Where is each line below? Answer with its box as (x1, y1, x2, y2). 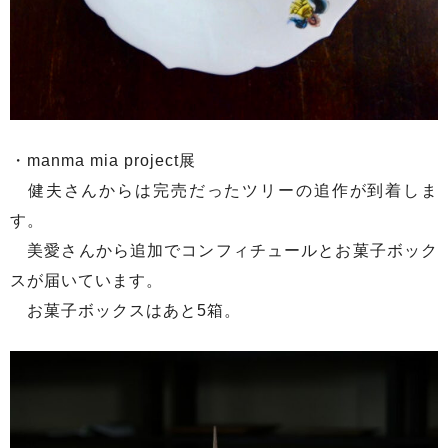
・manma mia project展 (10, 151, 213, 169)
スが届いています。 (10, 271, 163, 289)
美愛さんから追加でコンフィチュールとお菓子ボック (10, 241, 438, 259)
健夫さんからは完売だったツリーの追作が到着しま (10, 181, 438, 199)
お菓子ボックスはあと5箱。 (10, 301, 241, 319)
